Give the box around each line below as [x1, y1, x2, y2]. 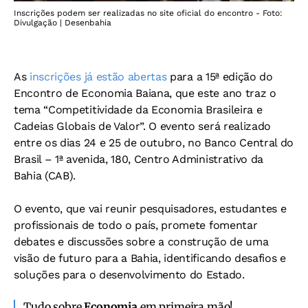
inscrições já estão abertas [30, 69, 167, 83]
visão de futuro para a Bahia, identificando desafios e [14, 251, 286, 265]
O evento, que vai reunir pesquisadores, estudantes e [14, 201, 287, 215]
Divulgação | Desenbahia [14, 17, 111, 27]
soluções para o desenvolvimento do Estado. [14, 267, 245, 281]
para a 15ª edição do [166, 69, 273, 83]
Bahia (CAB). [14, 168, 76, 182]
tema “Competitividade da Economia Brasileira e [14, 102, 263, 116]
